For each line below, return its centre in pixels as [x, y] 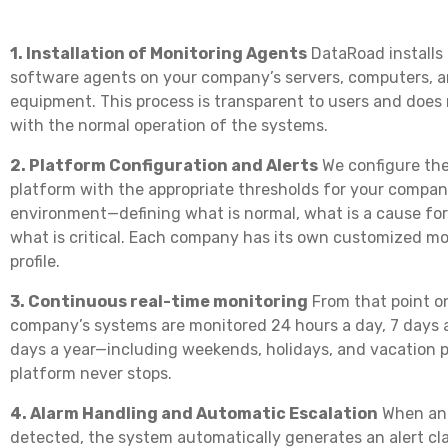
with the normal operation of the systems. [169, 125]
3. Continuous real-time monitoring [159, 301]
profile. [35, 261]
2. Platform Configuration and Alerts [164, 165]
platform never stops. [91, 373]
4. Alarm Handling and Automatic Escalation [194, 413]
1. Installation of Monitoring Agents [158, 53]
